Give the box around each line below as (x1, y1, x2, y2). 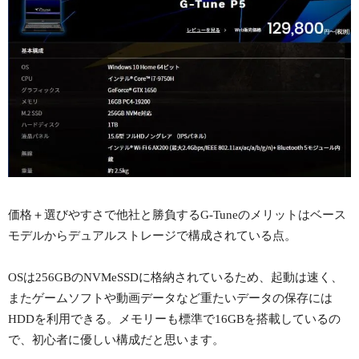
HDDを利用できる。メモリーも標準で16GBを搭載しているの (8, 313, 341, 326)
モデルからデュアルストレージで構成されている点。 (8, 229, 296, 243)
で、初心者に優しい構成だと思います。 (8, 333, 224, 347)
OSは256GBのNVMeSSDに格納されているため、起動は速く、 (8, 271, 343, 284)
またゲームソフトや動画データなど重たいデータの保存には (8, 292, 333, 305)
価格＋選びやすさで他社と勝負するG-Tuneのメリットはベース (8, 208, 346, 222)
